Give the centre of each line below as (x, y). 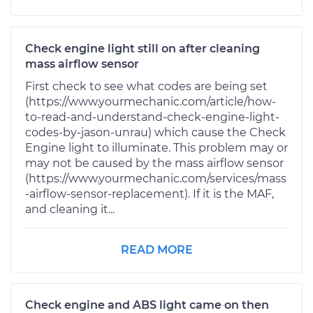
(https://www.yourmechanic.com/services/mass (156, 178)
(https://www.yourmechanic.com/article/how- (151, 101)
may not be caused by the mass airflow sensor (154, 163)
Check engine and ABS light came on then (147, 305)
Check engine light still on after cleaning (143, 48)
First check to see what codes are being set (146, 86)
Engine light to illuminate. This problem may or (156, 147)
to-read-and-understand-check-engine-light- (152, 117)
